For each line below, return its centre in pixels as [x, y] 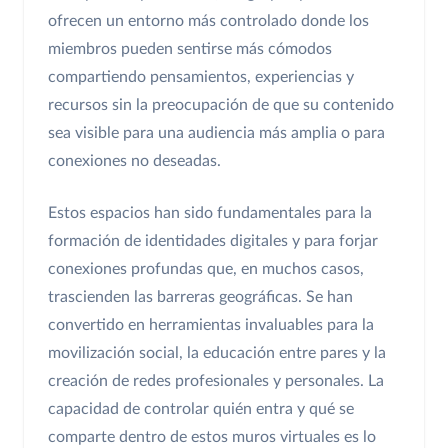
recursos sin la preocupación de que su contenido [221, 104]
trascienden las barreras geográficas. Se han [200, 296]
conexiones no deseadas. [134, 160]
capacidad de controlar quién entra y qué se [201, 408]
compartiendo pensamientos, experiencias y [201, 76]
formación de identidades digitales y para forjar [213, 240]
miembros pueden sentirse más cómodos [190, 48]
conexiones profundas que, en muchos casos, [206, 268]
